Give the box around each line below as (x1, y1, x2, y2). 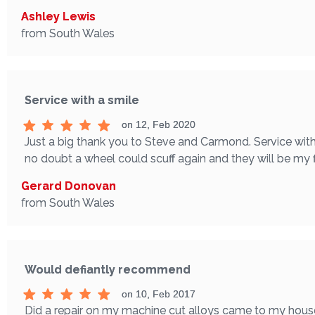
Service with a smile (25, 94, 139, 108)
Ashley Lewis (21, 10, 96, 24)
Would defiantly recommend (25, 262, 191, 276)
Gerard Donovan (21, 179, 116, 193)
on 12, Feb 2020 (121, 119, 195, 131)
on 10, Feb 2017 (121, 288, 195, 300)
